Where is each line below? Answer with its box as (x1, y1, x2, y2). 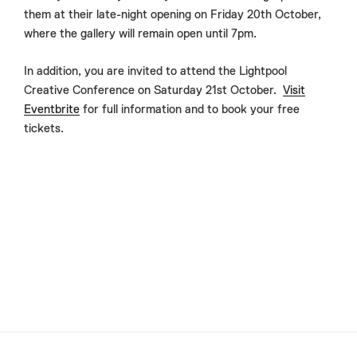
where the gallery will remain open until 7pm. (24, 28, 260, 41)
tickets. (24, 122, 64, 135)
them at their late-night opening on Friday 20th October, (24, 9, 321, 22)
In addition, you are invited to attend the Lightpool (24, 65, 287, 77)
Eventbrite (24, 103, 80, 116)
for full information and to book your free (80, 103, 300, 116)
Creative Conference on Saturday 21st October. (24, 84, 283, 96)
